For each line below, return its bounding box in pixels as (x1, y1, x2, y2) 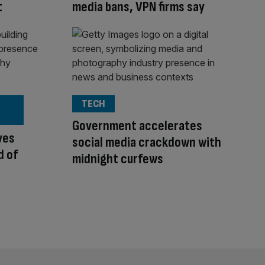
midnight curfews (72, 150, 163, 167)
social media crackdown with (72, 133, 221, 151)
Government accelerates (72, 117, 202, 134)
